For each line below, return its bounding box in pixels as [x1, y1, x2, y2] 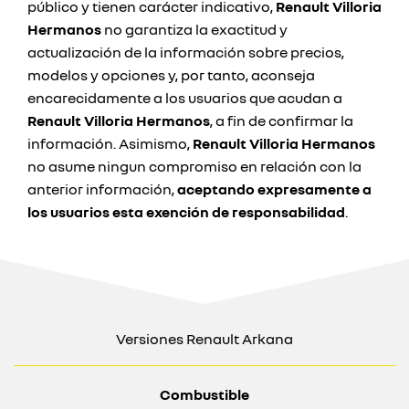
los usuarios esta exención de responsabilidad [27, 203, 345, 221]
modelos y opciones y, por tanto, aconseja [27, 66, 315, 84]
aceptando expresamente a [177, 180, 372, 198]
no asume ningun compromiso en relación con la [27, 157, 362, 175]
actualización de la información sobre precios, [27, 43, 344, 61]
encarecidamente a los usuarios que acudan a [27, 89, 342, 107]
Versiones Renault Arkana [116, 330, 293, 348]
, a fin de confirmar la [210, 111, 353, 130]
